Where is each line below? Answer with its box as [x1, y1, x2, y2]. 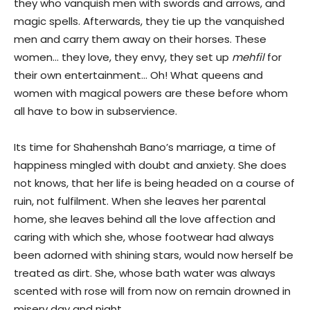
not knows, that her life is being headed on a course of [14, 176, 295, 191]
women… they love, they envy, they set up [14, 50, 232, 65]
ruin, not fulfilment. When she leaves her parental [14, 194, 266, 209]
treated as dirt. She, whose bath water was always [14, 266, 275, 281]
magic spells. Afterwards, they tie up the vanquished [14, 14, 284, 29]
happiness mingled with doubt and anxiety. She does [14, 158, 286, 173]
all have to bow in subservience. [14, 104, 177, 119]
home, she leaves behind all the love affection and [14, 212, 275, 227]
